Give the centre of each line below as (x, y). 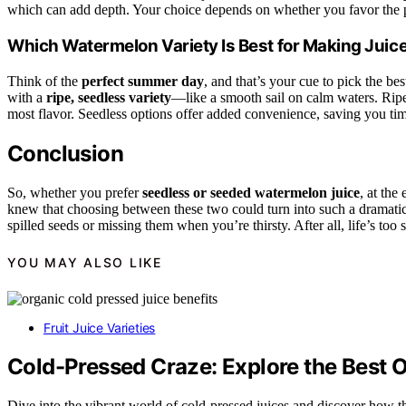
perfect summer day (143, 81)
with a (27, 97)
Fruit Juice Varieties (100, 328)
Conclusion (65, 153)
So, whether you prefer (75, 192)
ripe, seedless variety (109, 97)
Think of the (44, 81)
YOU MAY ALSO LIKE (85, 262)
